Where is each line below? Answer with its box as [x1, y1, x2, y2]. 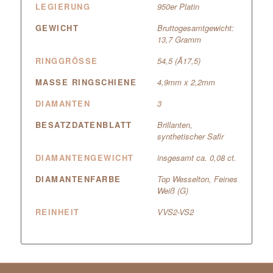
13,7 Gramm [157, 34, 201, 46]
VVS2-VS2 [157, 206, 194, 218]
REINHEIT [35, 206, 80, 218]
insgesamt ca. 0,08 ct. [157, 152, 236, 164]
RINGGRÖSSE [35, 55, 92, 67]
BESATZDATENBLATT [35, 119, 132, 131]
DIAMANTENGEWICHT [35, 152, 134, 164]
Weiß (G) [157, 185, 188, 197]
